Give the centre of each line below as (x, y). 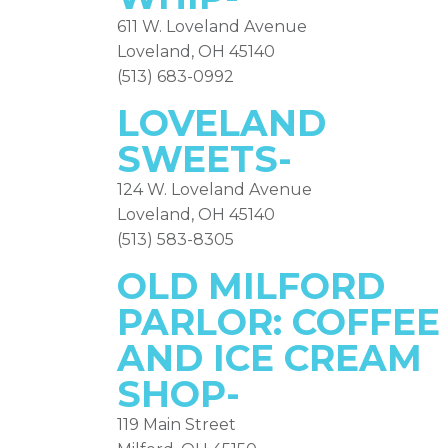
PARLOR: (204, 322)
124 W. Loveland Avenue (214, 189)
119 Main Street (176, 424)
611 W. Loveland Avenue (212, 26)
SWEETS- (204, 159)
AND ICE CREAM (269, 358)
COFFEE (366, 322)
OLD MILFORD (251, 286)
